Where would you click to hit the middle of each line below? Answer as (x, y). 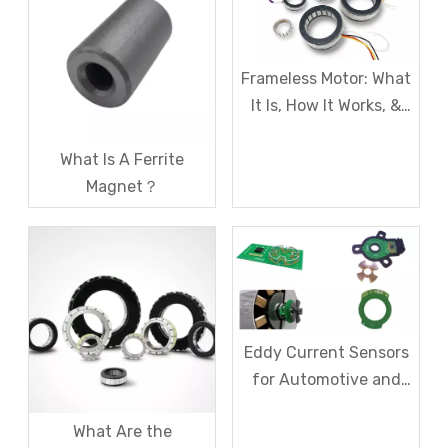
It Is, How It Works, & (326, 105)
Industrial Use (326, 407)
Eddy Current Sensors (326, 353)
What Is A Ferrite (122, 159)
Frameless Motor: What (326, 78)
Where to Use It (326, 132)
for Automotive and (326, 380)
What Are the (122, 431)
